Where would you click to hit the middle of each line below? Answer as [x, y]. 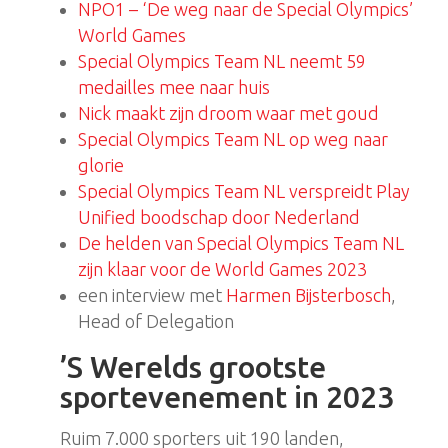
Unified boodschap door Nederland [218, 217]
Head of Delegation [155, 321]
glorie [100, 165]
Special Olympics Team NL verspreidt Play [243, 191]
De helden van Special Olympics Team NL [240, 243]
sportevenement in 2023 [226, 397]
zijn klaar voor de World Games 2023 [222, 269]
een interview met [149, 295]
